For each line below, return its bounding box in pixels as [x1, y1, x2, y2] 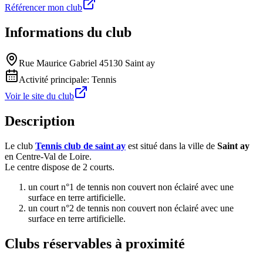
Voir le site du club [5, 91, 74, 102]
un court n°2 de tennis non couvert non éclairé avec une [28, 203, 234, 214]
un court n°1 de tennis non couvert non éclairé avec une [28, 182, 234, 193]
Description [5, 113, 75, 129]
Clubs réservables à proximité [5, 235, 185, 251]
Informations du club [5, 25, 131, 41]
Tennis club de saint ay [35, 141, 126, 151]
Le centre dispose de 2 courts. [5, 162, 114, 173]
